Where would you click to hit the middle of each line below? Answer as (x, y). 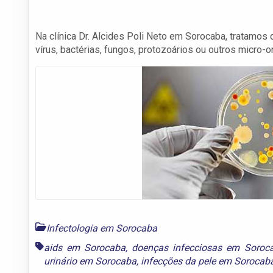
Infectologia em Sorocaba (102, 228)
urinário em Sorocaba (90, 261)
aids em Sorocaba (85, 247)
